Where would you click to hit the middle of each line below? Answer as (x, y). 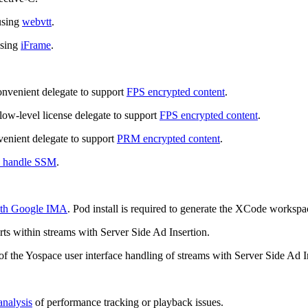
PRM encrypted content (168, 139)
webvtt (37, 22)
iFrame (36, 45)
